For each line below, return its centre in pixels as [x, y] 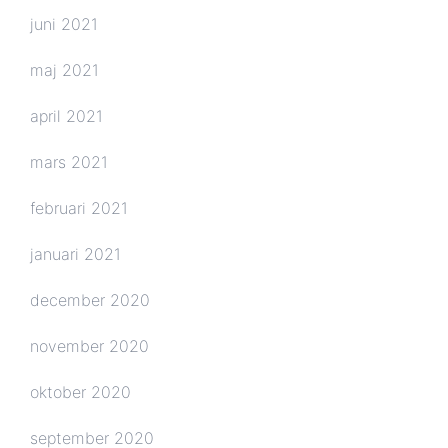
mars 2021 [69, 161]
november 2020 [89, 345]
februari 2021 [79, 207]
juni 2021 [64, 23]
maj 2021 [64, 69]
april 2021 [66, 115]
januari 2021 [75, 253]
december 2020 [90, 299]
